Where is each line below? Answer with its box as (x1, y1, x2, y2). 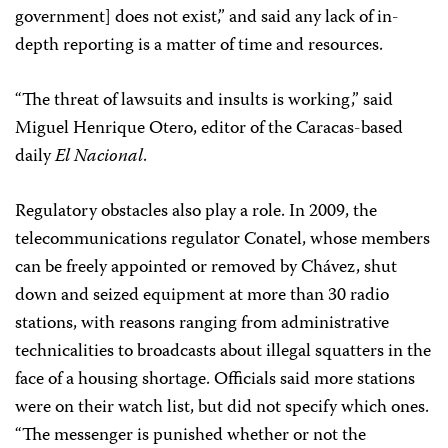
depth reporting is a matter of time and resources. (15, 30, 383, 61)
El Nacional (55, 141, 143, 172)
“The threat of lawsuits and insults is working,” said (15, 85, 393, 116)
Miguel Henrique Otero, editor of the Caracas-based (15, 113, 403, 144)
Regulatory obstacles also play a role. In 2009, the (15, 196, 377, 227)
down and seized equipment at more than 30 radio (15, 280, 389, 311)
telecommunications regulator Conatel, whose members (15, 224, 430, 255)
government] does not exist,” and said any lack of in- (15, 2, 399, 33)
